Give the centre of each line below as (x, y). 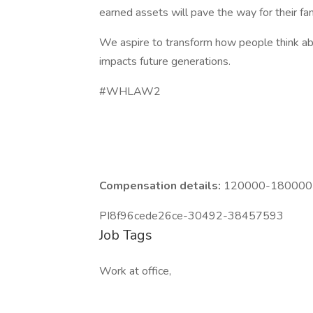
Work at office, (135, 271)
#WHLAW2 (130, 92)
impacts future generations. (166, 61)
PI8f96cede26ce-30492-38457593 (191, 216)
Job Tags (126, 235)
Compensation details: (161, 186)
